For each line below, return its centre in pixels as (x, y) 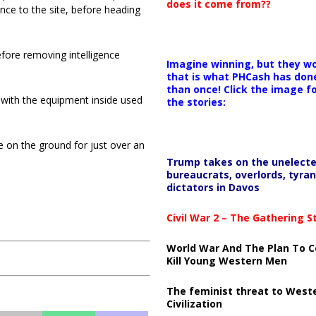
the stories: (196, 102)
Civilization (194, 303)
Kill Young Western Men (226, 260)
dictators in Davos (213, 187)
